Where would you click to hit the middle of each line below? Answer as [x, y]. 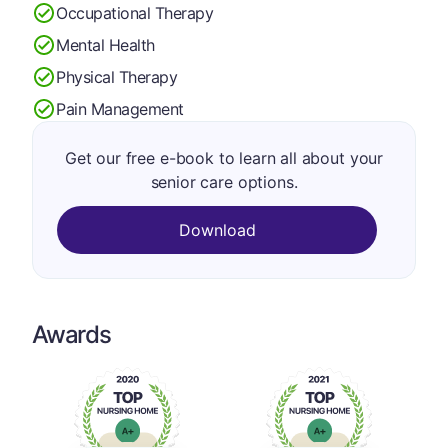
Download [217, 230]
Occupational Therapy [135, 12]
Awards [71, 334]
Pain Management [120, 108]
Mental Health [105, 44]
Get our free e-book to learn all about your [224, 158]
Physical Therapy [117, 76]
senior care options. [224, 182]
